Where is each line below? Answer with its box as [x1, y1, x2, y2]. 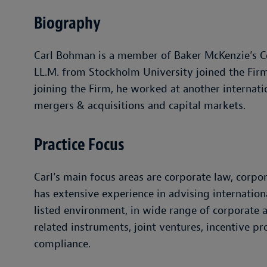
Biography [34, 13, 101, 34]
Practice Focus [34, 134, 125, 156]
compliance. [34, 237, 91, 251]
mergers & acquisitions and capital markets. [34, 99, 246, 113]
